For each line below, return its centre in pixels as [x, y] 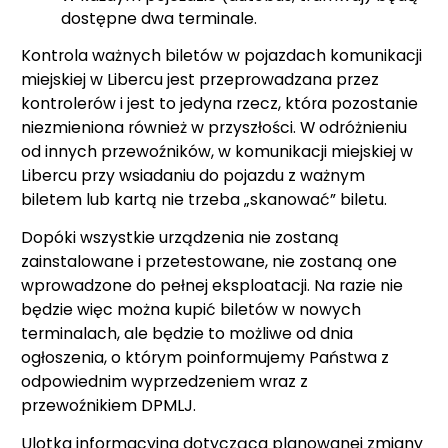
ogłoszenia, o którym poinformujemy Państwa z [205, 357]
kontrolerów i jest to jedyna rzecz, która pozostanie [219, 103]
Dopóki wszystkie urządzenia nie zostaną [180, 237]
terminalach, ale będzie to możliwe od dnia [187, 333]
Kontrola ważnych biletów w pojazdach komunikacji [221, 55]
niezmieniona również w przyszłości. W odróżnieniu [214, 127]
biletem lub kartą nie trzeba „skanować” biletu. [204, 199]
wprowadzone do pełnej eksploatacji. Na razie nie [212, 285]
